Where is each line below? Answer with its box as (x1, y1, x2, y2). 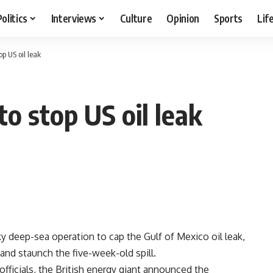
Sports (214, 11, 243, 25)
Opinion (166, 11, 200, 25)
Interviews (51, 11, 97, 25)
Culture (119, 11, 152, 25)
